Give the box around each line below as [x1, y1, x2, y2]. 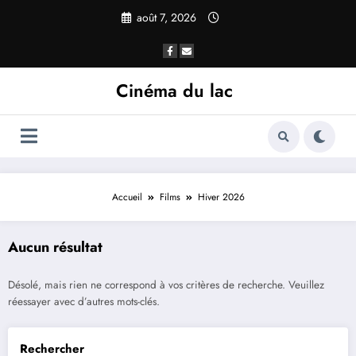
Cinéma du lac [115, 78, 233, 104]
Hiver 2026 [197, 190, 245, 205]
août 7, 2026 [136, 9, 196, 25]
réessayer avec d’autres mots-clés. [8, 293, 160, 309]
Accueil [111, 190, 142, 205]
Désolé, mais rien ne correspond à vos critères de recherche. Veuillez [8, 277, 324, 292]
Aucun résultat [8, 237, 103, 258]
